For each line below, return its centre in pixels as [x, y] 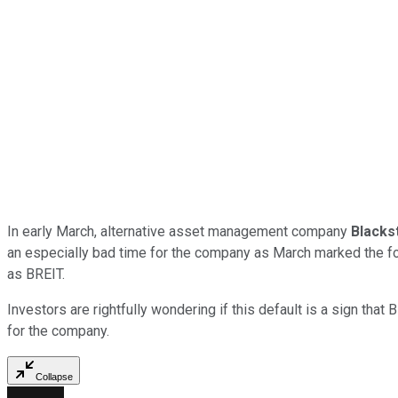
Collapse [54, 376]
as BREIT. [36, 274]
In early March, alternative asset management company [179, 231]
